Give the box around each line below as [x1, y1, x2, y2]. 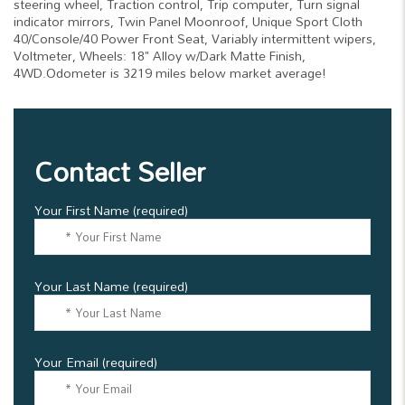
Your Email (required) [34, 350, 157, 374]
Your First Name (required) [34, 198, 188, 222]
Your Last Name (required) [34, 274, 188, 298]
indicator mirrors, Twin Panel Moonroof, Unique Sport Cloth [14, 9, 363, 33]
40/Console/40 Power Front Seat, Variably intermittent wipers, [14, 26, 376, 51]
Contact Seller [34, 145, 205, 198]
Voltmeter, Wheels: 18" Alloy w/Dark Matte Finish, [14, 43, 306, 68]
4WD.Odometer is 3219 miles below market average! [14, 61, 326, 85]
